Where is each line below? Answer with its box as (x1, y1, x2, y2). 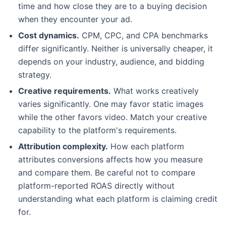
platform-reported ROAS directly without (18, 180, 175, 191)
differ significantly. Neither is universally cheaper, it (18, 43, 213, 53)
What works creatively (111, 85, 199, 96)
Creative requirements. (18, 85, 111, 96)
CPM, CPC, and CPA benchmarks (79, 30, 208, 40)
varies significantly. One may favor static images (18, 98, 203, 109)
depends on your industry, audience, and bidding (18, 56, 204, 67)
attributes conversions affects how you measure (18, 154, 203, 164)
